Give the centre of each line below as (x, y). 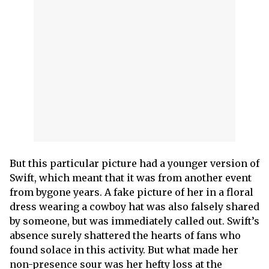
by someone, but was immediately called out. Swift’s (134, 221)
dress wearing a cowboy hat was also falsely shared (134, 206)
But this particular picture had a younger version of (134, 163)
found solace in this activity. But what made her (124, 249)
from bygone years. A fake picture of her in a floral (131, 192)
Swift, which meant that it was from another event (131, 177)
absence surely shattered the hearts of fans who (125, 235)
